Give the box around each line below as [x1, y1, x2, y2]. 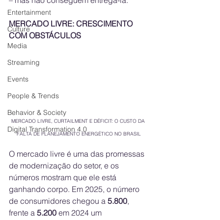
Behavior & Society [7, 108, 66, 117]
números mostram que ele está [9, 172, 118, 183]
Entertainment [7, 8, 51, 17]
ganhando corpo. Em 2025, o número [9, 184, 141, 194]
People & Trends [7, 91, 59, 100]
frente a [9, 208, 37, 218]
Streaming [7, 58, 40, 67]
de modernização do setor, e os [9, 161, 121, 171]
